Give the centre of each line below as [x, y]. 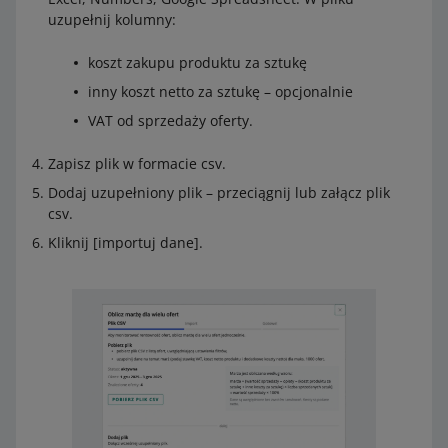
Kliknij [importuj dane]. [125, 242]
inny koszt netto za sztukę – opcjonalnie [220, 91]
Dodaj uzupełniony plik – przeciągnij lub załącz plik [219, 192]
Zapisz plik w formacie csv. [137, 163]
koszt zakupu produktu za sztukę [197, 62]
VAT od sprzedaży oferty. [170, 120]
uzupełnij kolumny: [112, 19]
